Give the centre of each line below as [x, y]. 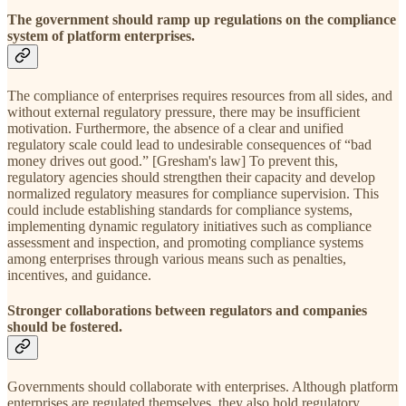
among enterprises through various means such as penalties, [177, 258]
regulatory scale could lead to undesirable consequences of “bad [189, 144]
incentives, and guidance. [79, 275]
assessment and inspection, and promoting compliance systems [185, 242]
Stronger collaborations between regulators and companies [187, 311]
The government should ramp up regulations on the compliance [202, 19]
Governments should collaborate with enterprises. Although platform [203, 387]
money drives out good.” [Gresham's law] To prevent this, [173, 160]
